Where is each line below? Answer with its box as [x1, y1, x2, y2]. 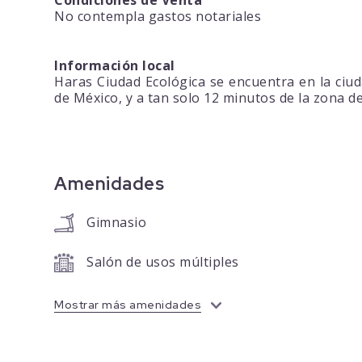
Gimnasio [86, 213, 147, 232]
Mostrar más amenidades [54, 297, 202, 313]
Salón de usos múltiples [86, 253, 239, 271]
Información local [54, 57, 175, 75]
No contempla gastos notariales [54, 7, 262, 26]
